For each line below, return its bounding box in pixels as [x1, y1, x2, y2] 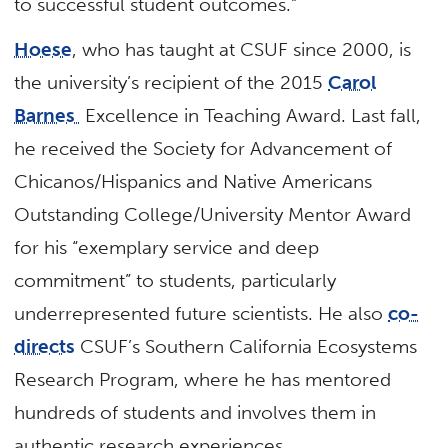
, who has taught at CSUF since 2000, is [72, 37, 412, 61]
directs [14, 334, 76, 358]
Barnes [14, 103, 81, 127]
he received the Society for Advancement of [14, 136, 393, 160]
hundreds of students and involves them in [14, 400, 377, 424]
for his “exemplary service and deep [14, 235, 320, 259]
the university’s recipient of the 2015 [14, 70, 329, 94]
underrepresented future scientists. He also [14, 301, 389, 325]
